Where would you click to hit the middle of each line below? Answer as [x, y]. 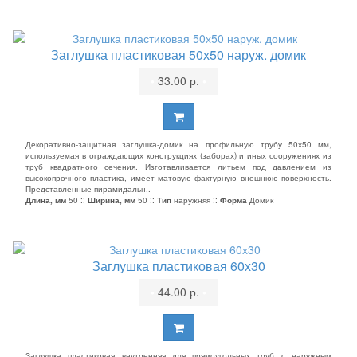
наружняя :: [196, 200]
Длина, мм [46, 200]
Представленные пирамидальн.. [88, 189]
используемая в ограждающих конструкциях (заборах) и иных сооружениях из [178, 155]
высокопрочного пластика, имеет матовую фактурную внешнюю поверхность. [178, 178]
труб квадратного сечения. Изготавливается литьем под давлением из [178, 167]
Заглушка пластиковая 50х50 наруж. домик [178, 55]
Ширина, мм [112, 200]
